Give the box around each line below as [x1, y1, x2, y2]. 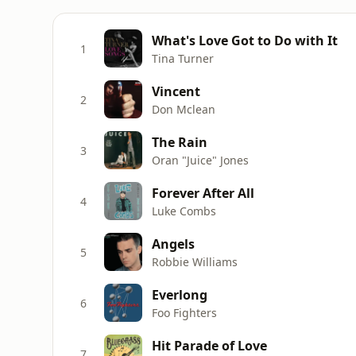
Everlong [152, 285, 207, 304]
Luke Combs [152, 203, 216, 219]
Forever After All [152, 184, 254, 202]
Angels [152, 234, 195, 253]
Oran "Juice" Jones [152, 152, 249, 168]
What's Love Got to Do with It [152, 31, 338, 49]
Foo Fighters [152, 304, 217, 320]
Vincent [152, 82, 200, 100]
